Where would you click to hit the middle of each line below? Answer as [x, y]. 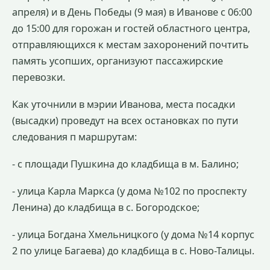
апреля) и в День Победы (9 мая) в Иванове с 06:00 [132, 12]
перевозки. [39, 77]
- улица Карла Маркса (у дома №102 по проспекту [129, 191]
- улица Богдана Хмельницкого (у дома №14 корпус [133, 234]
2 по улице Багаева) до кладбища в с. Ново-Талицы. [133, 250]
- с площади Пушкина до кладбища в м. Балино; [125, 164]
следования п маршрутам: [74, 137]
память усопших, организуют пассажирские [118, 61]
